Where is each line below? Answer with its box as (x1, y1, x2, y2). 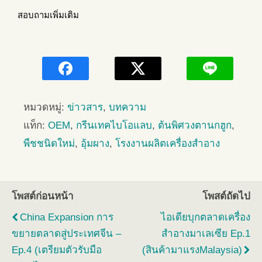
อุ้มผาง (81, 138, 109, 150)
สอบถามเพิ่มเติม (18, 10, 79, 20)
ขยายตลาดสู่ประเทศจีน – (12, 228, 121, 240)
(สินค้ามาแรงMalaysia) (142, 244, 242, 256)
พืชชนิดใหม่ (23, 138, 75, 150)
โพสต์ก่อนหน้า (12, 191, 74, 202)
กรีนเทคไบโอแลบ (76, 120, 152, 132)
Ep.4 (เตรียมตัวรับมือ (12, 244, 102, 256)
